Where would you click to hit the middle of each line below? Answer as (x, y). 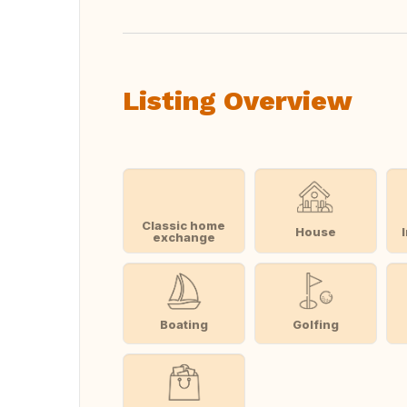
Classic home (184, 225)
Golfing (315, 324)
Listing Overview (238, 100)
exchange (184, 237)
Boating (184, 324)
